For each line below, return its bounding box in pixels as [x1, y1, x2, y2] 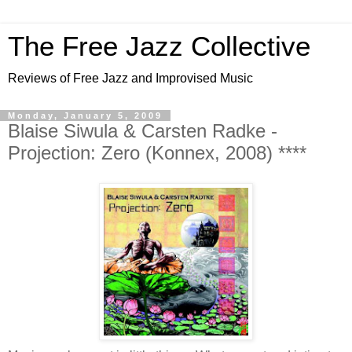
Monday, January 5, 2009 [8, 111, 163, 120]
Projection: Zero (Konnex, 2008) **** [8, 142, 306, 163]
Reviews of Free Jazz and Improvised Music [8, 71, 253, 85]
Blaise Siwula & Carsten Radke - [8, 120, 277, 141]
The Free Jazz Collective [8, 31, 310, 61]
